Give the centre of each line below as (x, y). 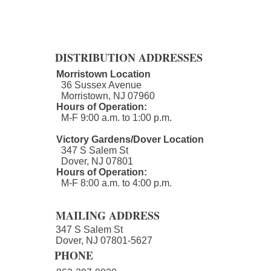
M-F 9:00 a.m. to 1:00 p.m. (115, 118)
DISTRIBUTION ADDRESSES (129, 57)
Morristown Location (103, 74)
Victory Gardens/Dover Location (130, 139)
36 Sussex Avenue (99, 85)
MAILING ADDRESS (108, 215)
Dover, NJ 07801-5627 (104, 240)
